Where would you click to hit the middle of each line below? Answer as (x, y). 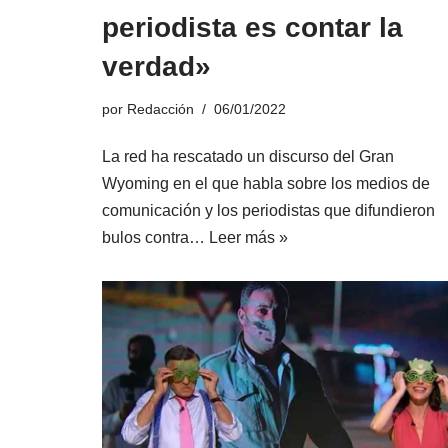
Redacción (160, 109)
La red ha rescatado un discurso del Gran (248, 157)
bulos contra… (155, 238)
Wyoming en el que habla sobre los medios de (266, 184)
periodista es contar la (252, 28)
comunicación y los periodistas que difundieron (268, 211)
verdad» (156, 67)
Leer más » (248, 238)
